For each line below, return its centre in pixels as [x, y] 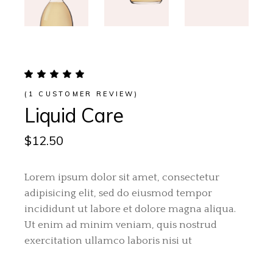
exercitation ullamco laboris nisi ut [108, 241]
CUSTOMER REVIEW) [87, 94]
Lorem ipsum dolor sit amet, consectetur [122, 178]
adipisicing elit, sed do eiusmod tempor [119, 193]
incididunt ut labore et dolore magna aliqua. [130, 209]
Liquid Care [74, 115]
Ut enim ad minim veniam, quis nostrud [121, 225]
